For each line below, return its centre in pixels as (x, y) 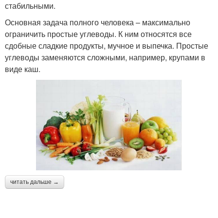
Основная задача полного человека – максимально (98, 22)
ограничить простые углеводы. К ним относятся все (98, 34)
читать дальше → (35, 182)
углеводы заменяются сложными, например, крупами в (105, 57)
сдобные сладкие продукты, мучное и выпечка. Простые (107, 45)
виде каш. (23, 69)
